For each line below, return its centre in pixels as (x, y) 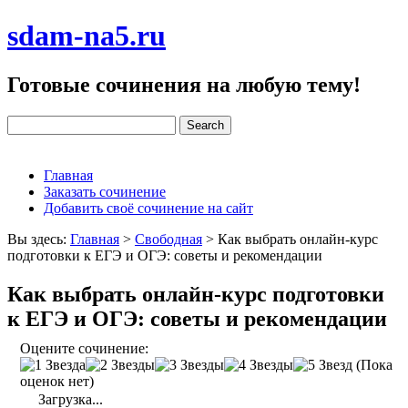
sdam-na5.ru (87, 36)
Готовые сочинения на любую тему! (184, 84)
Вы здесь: (39, 239)
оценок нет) (57, 381)
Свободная (168, 239)
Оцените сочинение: (84, 348)
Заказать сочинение (105, 191)
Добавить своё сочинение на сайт (148, 208)
